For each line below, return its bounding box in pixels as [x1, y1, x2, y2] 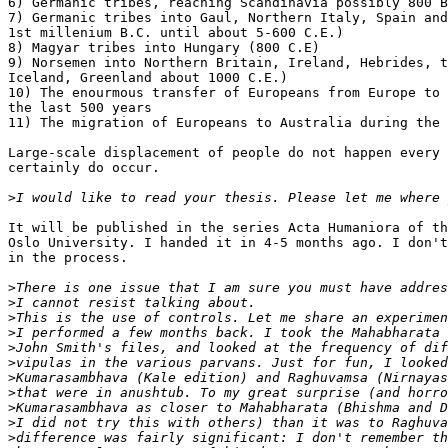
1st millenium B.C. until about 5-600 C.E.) [8, 25, 344, 41]
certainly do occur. [8, 160, 160, 176]
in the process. [8, 250, 128, 266]
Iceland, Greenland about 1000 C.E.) [8, 70, 288, 86]
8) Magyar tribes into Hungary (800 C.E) [8, 40, 320, 56]
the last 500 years [8, 100, 152, 116]
